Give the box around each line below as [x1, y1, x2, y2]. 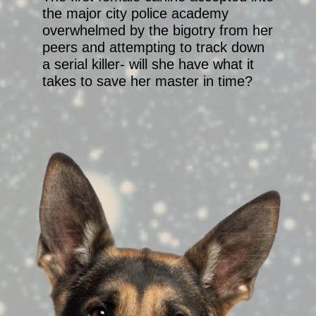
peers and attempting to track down [42, 39, 265, 56]
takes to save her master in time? [42, 73, 253, 90]
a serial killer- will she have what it [42, 56, 254, 73]
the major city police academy [42, 6, 229, 22]
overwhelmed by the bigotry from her [42, 23, 273, 39]
